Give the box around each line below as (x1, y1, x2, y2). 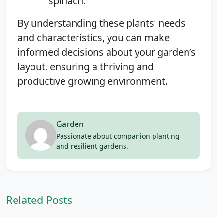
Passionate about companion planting (56, 131, 180, 140)
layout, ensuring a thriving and (17, 60, 154, 73)
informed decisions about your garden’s (17, 45, 196, 59)
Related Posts (6, 192, 72, 207)
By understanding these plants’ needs (17, 16, 186, 30)
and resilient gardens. (56, 141, 128, 151)
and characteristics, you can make (17, 31, 170, 44)
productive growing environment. (17, 74, 168, 88)
